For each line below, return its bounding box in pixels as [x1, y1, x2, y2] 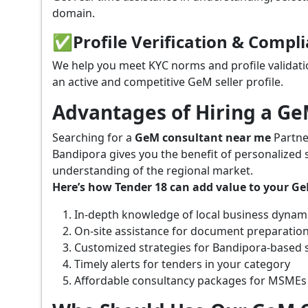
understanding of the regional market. [52, 162, 253, 178]
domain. [52, 5, 95, 21]
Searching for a [52, 129, 135, 145]
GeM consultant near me [135, 129, 274, 145]
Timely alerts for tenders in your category [74, 256, 290, 272]
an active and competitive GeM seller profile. [52, 74, 283, 89]
